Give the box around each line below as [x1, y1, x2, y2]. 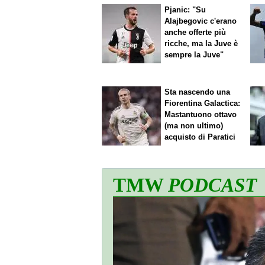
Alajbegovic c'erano [164, 17, 237, 26]
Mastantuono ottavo [164, 109, 237, 119]
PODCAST [168, 174, 257, 196]
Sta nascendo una [164, 87, 231, 96]
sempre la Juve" [164, 50, 224, 60]
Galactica [204, 98, 238, 108]
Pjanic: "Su [164, 5, 206, 15]
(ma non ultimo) [164, 121, 224, 130]
